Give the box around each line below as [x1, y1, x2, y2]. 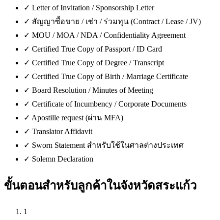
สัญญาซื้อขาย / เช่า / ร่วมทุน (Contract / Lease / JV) [32, 17, 201, 26]
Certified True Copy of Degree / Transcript [32, 58, 164, 67]
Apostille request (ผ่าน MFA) [31, 113, 123, 122]
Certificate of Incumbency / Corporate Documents [32, 100, 187, 109]
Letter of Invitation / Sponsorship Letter [32, 3, 154, 12]
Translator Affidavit [32, 127, 92, 136]
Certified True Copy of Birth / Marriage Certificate [32, 72, 188, 81]
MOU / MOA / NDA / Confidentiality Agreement [32, 31, 186, 40]
